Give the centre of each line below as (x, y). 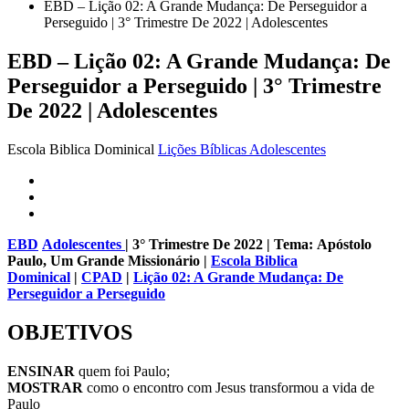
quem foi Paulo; (124, 371)
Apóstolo (344, 244)
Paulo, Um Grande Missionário (104, 260)
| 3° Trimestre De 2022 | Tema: (221, 244)
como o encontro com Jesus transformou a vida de (231, 387)
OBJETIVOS (70, 332)
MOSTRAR (47, 387)
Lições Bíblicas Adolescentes (242, 149)
